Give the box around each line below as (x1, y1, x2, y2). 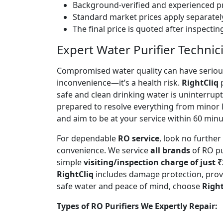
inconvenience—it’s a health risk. (57, 77, 182, 88)
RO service (118, 132, 159, 144)
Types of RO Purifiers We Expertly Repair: (57, 200, 218, 212)
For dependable (57, 132, 118, 144)
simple (57, 156, 84, 168)
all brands (150, 144, 190, 156)
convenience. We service (57, 144, 150, 156)
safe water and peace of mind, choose (57, 180, 202, 192)
